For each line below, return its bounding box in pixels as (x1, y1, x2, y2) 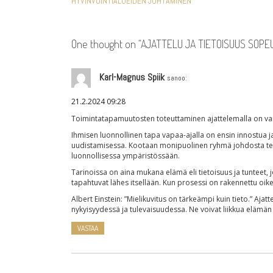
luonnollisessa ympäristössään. (71, 151, 180, 161)
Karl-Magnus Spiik (99, 71, 165, 84)
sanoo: (167, 73, 187, 83)
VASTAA (77, 224, 98, 233)
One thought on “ (71, 37, 141, 51)
